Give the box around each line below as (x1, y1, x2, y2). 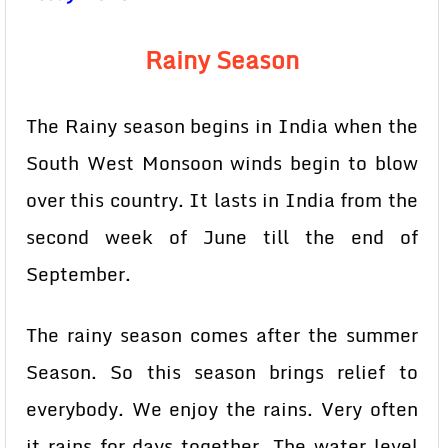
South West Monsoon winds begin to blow (26, 148, 418, 178)
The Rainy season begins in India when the (26, 111, 418, 141)
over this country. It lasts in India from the (26, 185, 418, 215)
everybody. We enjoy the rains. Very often (26, 394, 418, 424)
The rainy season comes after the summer (26, 320, 418, 350)
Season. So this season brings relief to (26, 357, 418, 387)
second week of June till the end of (26, 222, 418, 252)
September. (26, 259, 131, 289)
